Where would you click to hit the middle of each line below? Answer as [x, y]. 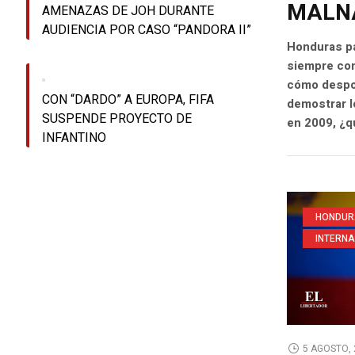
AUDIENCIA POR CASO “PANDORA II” [147, 31]
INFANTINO [74, 138]
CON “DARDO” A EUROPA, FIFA [128, 100]
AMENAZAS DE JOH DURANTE [128, 11]
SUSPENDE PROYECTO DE [117, 119]
